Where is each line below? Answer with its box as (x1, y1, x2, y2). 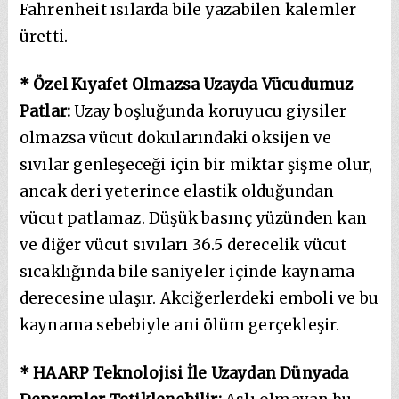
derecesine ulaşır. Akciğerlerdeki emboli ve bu (19, 288, 379, 308)
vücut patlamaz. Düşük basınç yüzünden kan (19, 208, 368, 228)
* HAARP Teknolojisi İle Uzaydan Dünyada (19, 362, 349, 383)
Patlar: (19, 101, 71, 121)
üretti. (19, 26, 69, 46)
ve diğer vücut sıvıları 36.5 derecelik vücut (19, 234, 347, 255)
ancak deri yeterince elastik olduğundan (19, 181, 335, 201)
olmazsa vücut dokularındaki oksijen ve (19, 127, 332, 148)
